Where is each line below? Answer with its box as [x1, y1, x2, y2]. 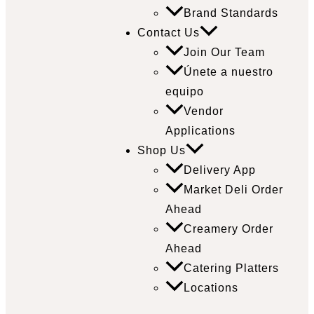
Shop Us [137, 144, 186, 157]
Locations [184, 282, 238, 294]
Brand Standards [184, 7, 278, 20]
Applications [165, 125, 235, 137]
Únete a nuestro [184, 66, 273, 78]
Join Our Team [184, 46, 265, 59]
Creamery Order [184, 223, 273, 235]
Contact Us [137, 27, 200, 39]
